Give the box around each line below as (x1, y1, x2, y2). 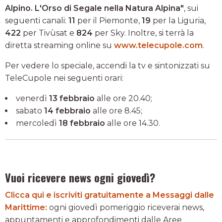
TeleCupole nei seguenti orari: (5, 73, 123, 83)
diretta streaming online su (5, 40, 114, 50)
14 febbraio (44, 106, 91, 115)
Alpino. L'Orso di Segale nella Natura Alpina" (5, 3, 184, 13)
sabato (16, 106, 44, 115)
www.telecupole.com (114, 40, 203, 50)
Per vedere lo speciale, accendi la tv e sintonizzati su (5, 60, 210, 70)
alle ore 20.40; (95, 93, 152, 103)
